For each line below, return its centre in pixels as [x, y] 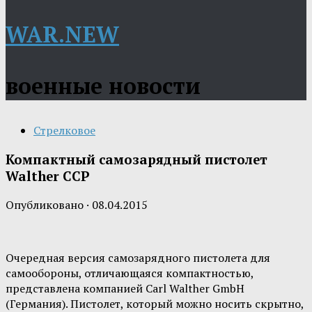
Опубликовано [46, 205]
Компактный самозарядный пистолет [136, 159]
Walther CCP [48, 176]
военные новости [103, 86]
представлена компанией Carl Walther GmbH [125, 289]
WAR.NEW [62, 34]
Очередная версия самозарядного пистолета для [138, 258]
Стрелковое [64, 130]
